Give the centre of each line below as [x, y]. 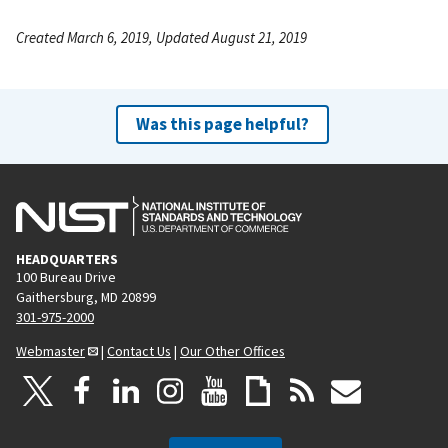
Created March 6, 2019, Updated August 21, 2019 [161, 37]
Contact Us [139, 350]
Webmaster [50, 350]
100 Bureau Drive [66, 276]
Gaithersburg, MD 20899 [86, 296]
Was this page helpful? [222, 123]
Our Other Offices [232, 350]
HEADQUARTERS [67, 258]
